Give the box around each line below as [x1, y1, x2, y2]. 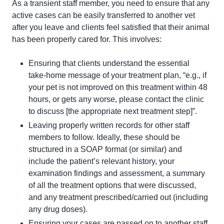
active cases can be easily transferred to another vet [12, 10, 195, 19]
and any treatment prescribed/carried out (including [28, 192, 208, 201]
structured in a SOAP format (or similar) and [28, 144, 182, 153]
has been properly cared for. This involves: [12, 34, 161, 43]
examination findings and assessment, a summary [28, 168, 205, 177]
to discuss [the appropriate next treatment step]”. [28, 106, 197, 115]
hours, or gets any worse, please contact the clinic [28, 94, 204, 103]
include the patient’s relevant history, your [28, 156, 174, 165]
